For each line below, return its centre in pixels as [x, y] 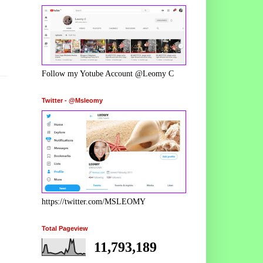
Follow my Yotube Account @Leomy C [108, 73]
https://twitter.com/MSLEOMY [94, 201]
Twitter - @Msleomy [72, 100]
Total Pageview [65, 228]
